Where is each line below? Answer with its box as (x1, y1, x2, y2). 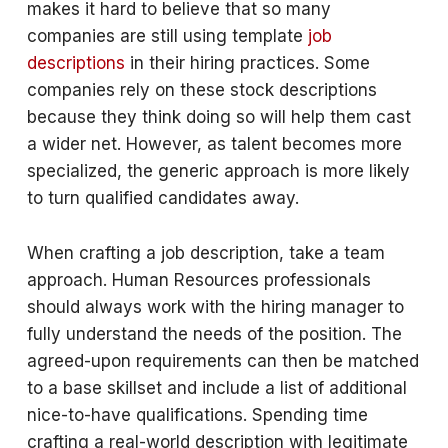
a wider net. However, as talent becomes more (26, 134, 402, 154)
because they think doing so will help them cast (26, 107, 411, 127)
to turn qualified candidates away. (26, 188, 304, 208)
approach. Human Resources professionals (26, 270, 371, 290)
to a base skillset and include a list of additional (26, 378, 407, 398)
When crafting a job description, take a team (26, 243, 385, 263)
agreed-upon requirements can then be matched (26, 351, 419, 371)
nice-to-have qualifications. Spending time (26, 405, 368, 425)
